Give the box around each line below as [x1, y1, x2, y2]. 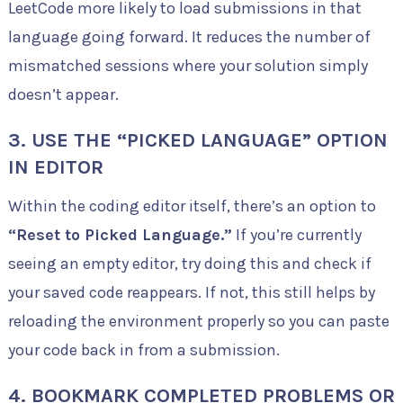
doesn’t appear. [7, 84, 119, 104]
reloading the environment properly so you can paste [7, 310, 390, 331]
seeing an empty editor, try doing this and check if [7, 253, 372, 273]
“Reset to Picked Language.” [7, 224, 232, 245]
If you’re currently [231, 224, 362, 245]
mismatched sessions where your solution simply [7, 55, 368, 76]
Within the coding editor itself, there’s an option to [7, 195, 376, 216]
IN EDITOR [7, 155, 103, 179]
